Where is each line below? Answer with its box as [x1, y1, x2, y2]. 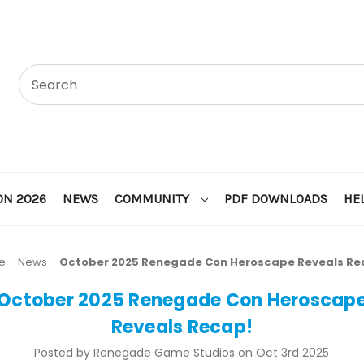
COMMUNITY [115, 190, 193, 206]
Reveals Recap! [110, 314, 253, 340]
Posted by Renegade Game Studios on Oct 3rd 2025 [34, 344, 330, 361]
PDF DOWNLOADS [223, 190, 327, 206]
